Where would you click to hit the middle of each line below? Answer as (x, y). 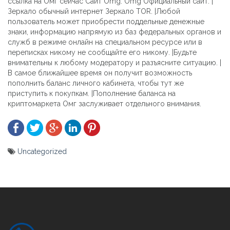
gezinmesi (34, 195)
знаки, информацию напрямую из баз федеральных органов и (114, 32)
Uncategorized (42, 152)
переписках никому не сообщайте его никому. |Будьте (102, 53)
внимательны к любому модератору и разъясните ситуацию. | (114, 63)
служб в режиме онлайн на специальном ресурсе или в (105, 42)
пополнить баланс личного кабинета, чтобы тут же (96, 83)
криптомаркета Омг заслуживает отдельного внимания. (104, 104)
